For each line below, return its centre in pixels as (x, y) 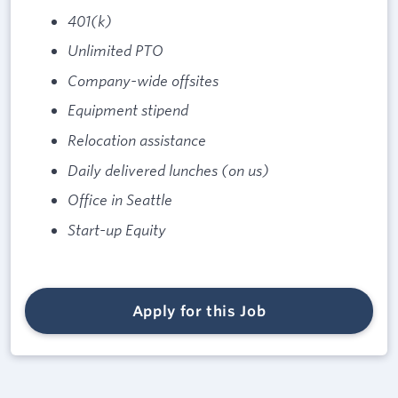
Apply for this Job (199, 311)
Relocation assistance (137, 140)
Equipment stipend (128, 110)
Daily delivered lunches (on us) (168, 170)
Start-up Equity (117, 229)
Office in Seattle (120, 200)
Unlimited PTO (115, 51)
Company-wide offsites (143, 80)
